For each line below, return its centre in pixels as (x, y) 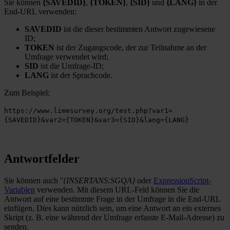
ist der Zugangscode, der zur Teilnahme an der (130, 47)
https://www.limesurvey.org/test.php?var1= (88, 110)
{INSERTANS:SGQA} (99, 180)
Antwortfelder (42, 158)
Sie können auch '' (34, 180)
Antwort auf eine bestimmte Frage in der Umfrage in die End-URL (112, 199)
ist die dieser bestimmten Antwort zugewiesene (138, 29)
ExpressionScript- (182, 180)
